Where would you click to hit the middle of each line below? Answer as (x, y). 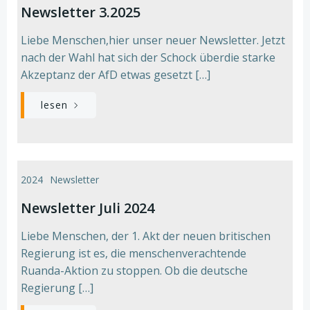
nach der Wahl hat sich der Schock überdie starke (148, 57)
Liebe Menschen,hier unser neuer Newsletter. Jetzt (153, 40)
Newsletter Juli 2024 (88, 208)
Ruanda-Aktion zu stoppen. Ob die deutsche (134, 271)
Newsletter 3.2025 (81, 12)
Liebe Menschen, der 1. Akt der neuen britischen (146, 236)
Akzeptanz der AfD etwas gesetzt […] (116, 75)
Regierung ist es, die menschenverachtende (134, 253)
